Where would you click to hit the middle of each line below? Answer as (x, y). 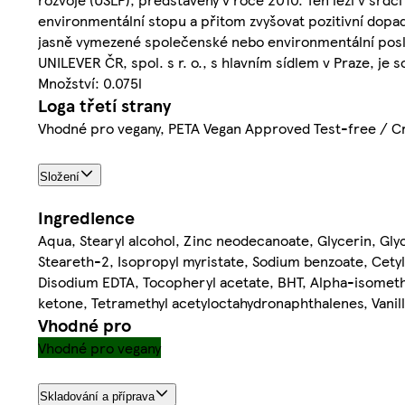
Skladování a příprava (97, 396)
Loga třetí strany (104, 106)
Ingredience (86, 217)
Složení (60, 176)
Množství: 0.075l (90, 83)
